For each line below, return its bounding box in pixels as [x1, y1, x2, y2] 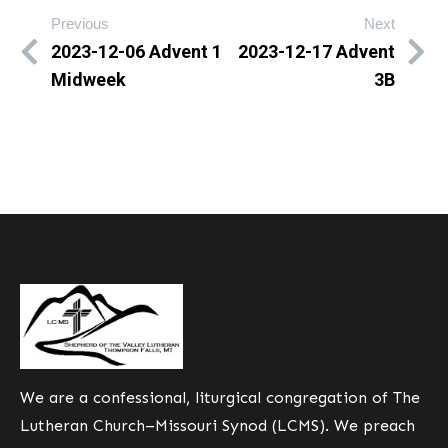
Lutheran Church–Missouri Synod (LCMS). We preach [20, 415, 415, 435]
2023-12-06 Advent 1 [51, 40, 222, 62]
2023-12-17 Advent [238, 41, 395, 63]
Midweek [51, 68, 126, 90]
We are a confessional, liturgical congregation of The [20, 387, 420, 407]
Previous [51, 14, 109, 32]
